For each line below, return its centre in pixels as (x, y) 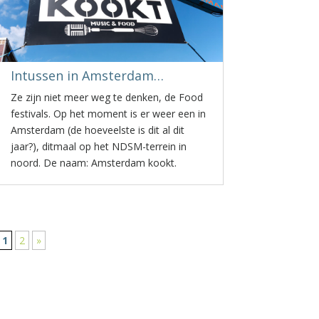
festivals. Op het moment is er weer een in (109, 114)
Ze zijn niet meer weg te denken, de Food (107, 97)
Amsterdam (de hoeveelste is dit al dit (98, 130)
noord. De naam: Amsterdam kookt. (94, 163)
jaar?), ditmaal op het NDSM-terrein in (99, 146)
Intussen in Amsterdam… (88, 75)
